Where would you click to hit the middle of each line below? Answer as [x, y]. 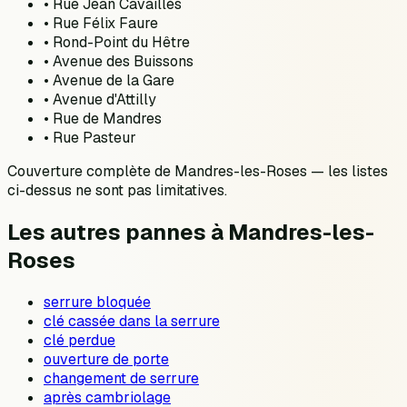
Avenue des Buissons [123, 62]
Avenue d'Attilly [104, 100]
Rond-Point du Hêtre [121, 43]
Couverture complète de [91, 172]
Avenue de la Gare [114, 81]
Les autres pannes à [118, 233]
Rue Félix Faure [105, 24]
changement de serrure [121, 379]
